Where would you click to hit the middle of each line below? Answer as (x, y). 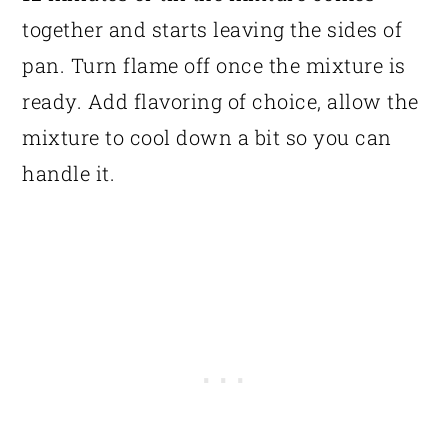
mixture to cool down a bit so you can (207, 137)
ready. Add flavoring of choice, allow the (220, 101)
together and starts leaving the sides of (212, 29)
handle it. (69, 173)
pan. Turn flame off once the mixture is (214, 65)
